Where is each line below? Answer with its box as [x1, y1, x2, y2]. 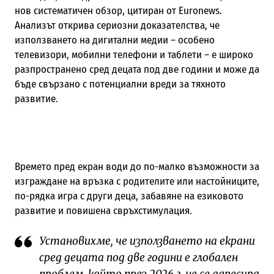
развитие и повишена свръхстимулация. [14, 204, 192, 217]
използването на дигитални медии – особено [14, 33, 215, 46]
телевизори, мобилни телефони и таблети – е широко [14, 48, 253, 61]
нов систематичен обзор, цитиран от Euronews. [14, 4, 222, 17]
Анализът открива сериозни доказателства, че [14, 18, 220, 32]
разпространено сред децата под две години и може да [14, 62, 259, 76]
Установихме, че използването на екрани [39, 234, 255, 248]
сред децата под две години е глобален [39, 250, 238, 264]
